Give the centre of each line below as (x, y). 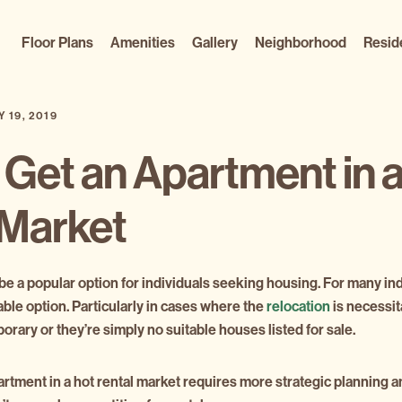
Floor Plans (57, 43)
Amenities (142, 43)
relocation (299, 306)
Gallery (214, 43)
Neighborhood (300, 43)
